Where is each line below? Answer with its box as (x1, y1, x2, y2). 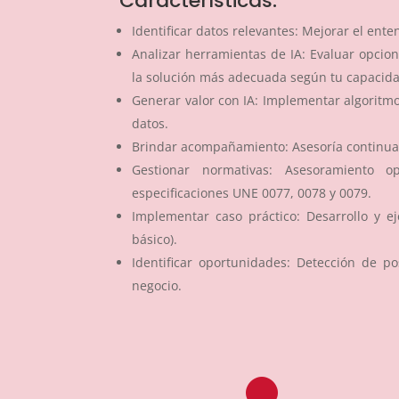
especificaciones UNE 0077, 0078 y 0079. (132, 184, 372, 202)
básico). (132, 231, 178, 248)
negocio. (132, 277, 183, 295)
